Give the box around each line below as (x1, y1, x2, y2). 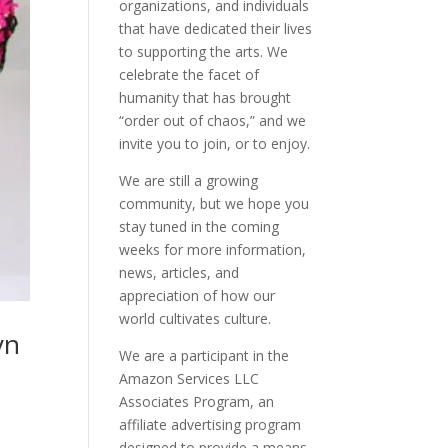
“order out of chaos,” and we (119, 111, 307, 130)
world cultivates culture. (119, 309, 272, 328)
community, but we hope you (119, 194, 310, 213)
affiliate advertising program (119, 415, 302, 434)
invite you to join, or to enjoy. (119, 134, 311, 153)
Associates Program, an (119, 392, 275, 411)
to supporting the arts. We (119, 42, 289, 61)
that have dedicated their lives (119, 19, 313, 38)
